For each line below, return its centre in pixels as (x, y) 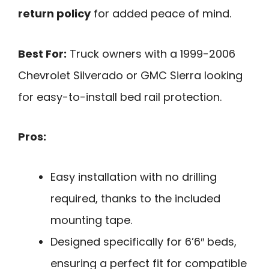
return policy (54, 14)
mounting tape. (91, 220)
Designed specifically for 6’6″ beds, (144, 242)
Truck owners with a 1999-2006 (151, 53)
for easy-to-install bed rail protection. (120, 97)
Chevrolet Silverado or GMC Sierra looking (130, 75)
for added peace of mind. (161, 14)
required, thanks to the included (135, 199)
